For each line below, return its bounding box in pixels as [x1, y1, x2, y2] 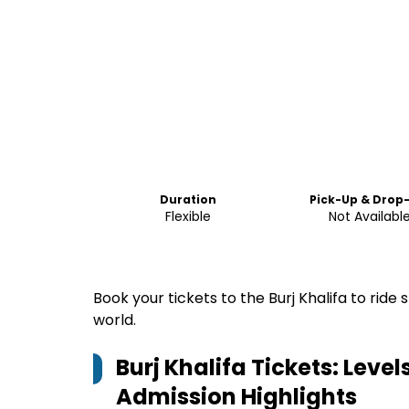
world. [93, 309, 136, 330]
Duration [159, 192, 216, 207]
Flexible [164, 207, 211, 225]
